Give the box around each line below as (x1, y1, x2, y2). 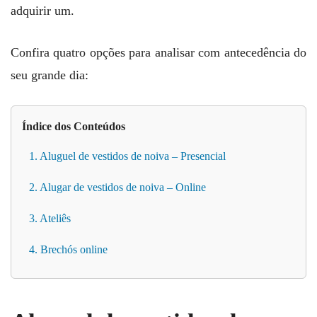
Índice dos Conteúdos (22, 120, 125, 134)
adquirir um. (11, 4, 74, 18)
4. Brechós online (29, 243, 108, 256)
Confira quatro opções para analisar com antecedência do (11, 45, 306, 60)
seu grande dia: (11, 68, 88, 83)
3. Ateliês (29, 212, 71, 225)
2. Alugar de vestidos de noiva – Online (29, 181, 206, 194)
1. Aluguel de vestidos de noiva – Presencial (29, 150, 226, 163)
